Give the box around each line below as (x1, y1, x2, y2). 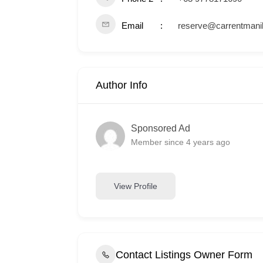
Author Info (96, 79, 147, 91)
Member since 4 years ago (131, 137, 230, 147)
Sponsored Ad (131, 123, 190, 133)
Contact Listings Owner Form (116, 248, 252, 261)
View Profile (114, 181, 157, 191)
